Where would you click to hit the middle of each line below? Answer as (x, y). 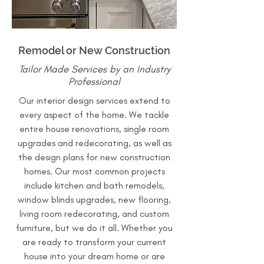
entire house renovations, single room (94, 129)
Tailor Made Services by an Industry (94, 69)
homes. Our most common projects (94, 171)
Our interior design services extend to (94, 100)
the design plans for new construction (94, 157)
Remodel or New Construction (94, 50)
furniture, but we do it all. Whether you (94, 228)
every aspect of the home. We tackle (94, 115)
